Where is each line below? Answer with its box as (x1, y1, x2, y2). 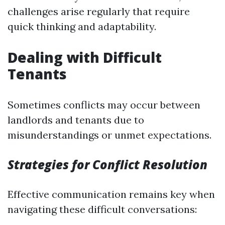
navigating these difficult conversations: (8, 203, 197, 215)
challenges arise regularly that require (8, 5, 190, 18)
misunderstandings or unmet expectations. (8, 129, 211, 141)
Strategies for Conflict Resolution (8, 156, 207, 173)
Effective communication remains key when (8, 188, 215, 200)
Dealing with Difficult (8, 48, 162, 67)
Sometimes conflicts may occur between (8, 98, 200, 111)
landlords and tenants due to (8, 114, 144, 126)
